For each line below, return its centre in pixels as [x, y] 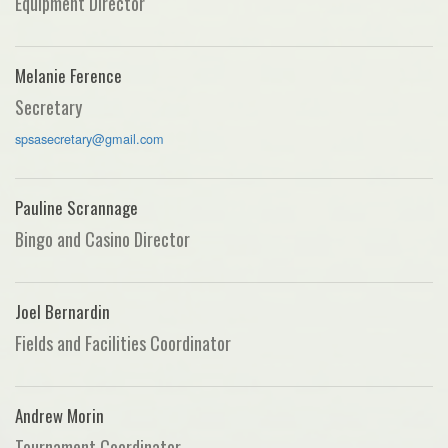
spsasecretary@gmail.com [89, 138]
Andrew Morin [59, 415]
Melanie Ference [68, 75]
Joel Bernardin [62, 311]
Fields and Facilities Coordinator [123, 342]
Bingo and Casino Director [102, 238]
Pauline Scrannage [76, 207]
